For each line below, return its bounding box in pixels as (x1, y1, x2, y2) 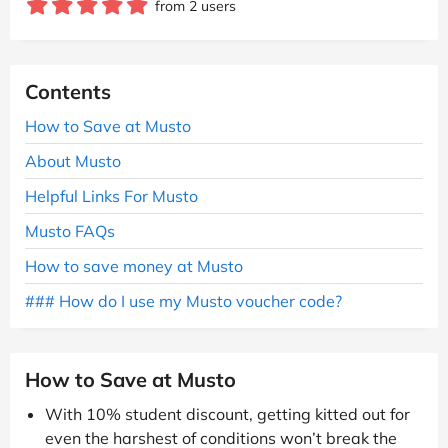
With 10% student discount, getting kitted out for (45, 403, 410, 424)
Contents (25, 78, 111, 104)
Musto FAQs (25, 220, 115, 241)
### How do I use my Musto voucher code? (25, 290, 342, 311)
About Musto (25, 150, 121, 171)
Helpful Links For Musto (25, 185, 198, 206)
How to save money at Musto (25, 255, 243, 276)
